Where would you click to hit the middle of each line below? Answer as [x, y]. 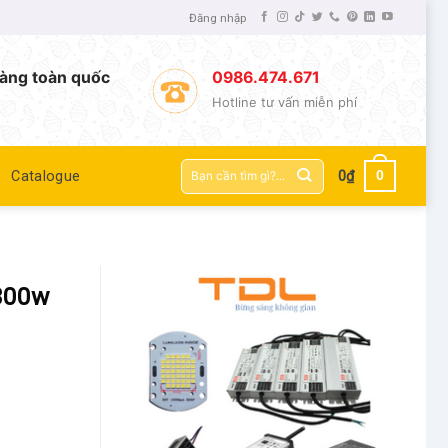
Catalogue [46, 176]
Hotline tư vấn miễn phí [285, 102]
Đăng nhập [218, 17]
